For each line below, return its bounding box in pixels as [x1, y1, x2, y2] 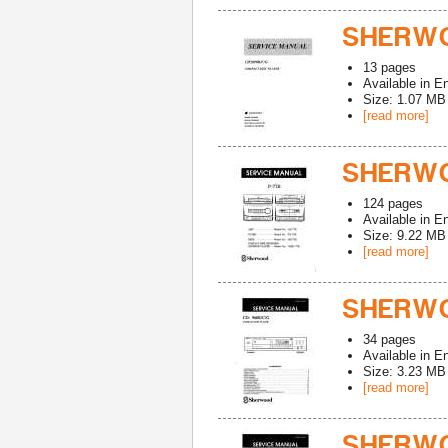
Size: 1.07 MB [363, 92, 446, 107]
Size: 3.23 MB [363, 364, 446, 379]
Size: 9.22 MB [363, 228, 446, 243]
